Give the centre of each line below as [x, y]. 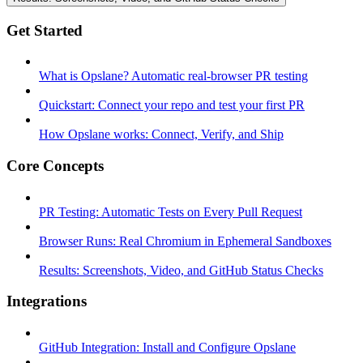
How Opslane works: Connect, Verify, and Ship [161, 135]
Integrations [47, 301]
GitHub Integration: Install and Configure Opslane [167, 348]
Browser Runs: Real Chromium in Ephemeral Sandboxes [185, 241]
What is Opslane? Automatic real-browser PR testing [173, 76]
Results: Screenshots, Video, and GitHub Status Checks [181, 270]
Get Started [45, 30]
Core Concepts [55, 165]
